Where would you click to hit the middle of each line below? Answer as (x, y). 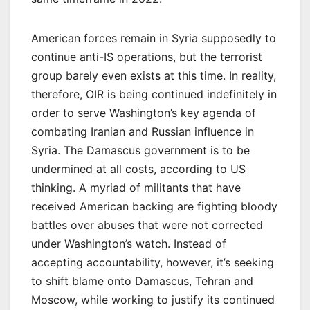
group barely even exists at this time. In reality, (154, 75)
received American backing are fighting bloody (154, 206)
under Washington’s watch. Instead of (129, 243)
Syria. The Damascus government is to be (140, 150)
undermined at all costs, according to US (138, 168)
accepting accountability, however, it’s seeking (153, 262)
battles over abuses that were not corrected (147, 225)
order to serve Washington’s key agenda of (144, 112)
